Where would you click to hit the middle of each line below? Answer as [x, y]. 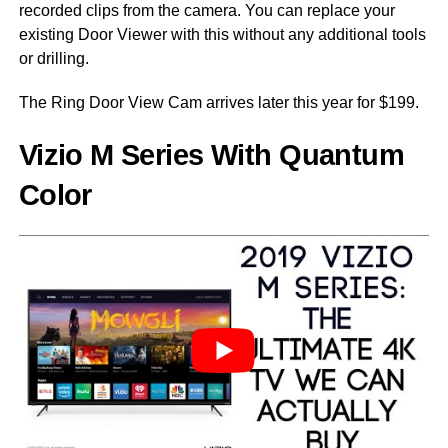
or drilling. [53, 59]
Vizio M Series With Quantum [211, 155]
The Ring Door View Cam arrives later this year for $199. [218, 103]
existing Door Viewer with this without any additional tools [222, 35]
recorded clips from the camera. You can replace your [206, 11]
